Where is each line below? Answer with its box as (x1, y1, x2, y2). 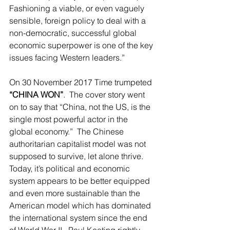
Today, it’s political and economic (9, 163, 132, 174)
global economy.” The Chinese (9, 126, 126, 137)
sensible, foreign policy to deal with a (9, 15, 148, 26)
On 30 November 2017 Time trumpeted (9, 77, 154, 87)
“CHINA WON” (9, 89, 63, 100)
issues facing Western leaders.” (9, 52, 131, 63)
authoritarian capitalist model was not (9, 139, 148, 149)
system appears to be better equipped (9, 176, 152, 186)
